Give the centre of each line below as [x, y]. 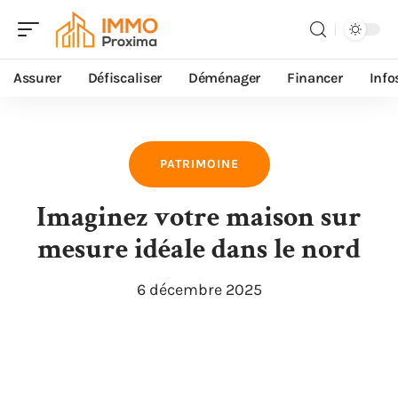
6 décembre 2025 [199, 290]
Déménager [224, 78]
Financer [315, 78]
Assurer [37, 78]
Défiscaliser [124, 78]
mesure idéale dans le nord [199, 249]
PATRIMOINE [199, 164]
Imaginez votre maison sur [199, 217]
